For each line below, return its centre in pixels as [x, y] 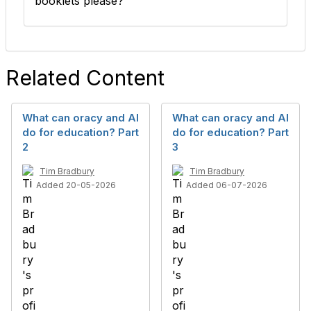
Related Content [85, 78]
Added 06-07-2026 [227, 185]
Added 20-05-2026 [76, 185]
